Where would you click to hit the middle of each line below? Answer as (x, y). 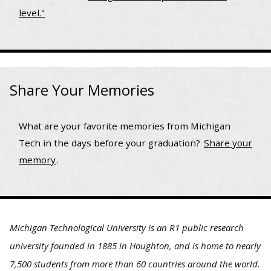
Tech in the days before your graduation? (111, 142)
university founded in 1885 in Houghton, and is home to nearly (135, 246)
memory (37, 159)
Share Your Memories (82, 90)
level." (32, 12)
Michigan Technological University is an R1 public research (127, 228)
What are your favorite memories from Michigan (125, 126)
